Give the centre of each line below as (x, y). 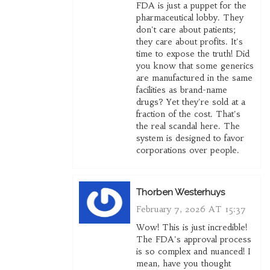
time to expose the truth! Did (193, 54)
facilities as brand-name (181, 90)
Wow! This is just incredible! (191, 228)
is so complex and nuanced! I (193, 252)
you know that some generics (195, 66)
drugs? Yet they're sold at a (190, 102)
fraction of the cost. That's (188, 114)
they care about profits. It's (189, 42)
